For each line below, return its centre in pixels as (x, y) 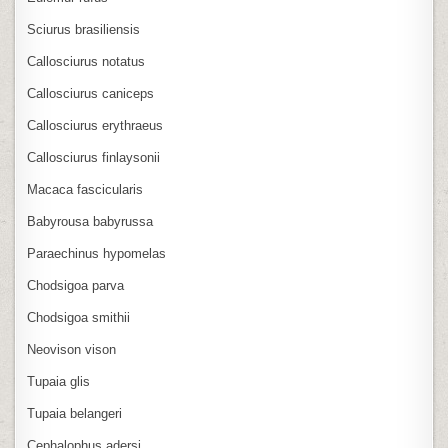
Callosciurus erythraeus (95, 125)
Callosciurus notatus (86, 61)
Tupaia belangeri (75, 413)
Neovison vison (72, 349)
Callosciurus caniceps (91, 93)
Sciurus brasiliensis (84, 29)
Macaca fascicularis (85, 189)
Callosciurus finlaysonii (94, 157)
